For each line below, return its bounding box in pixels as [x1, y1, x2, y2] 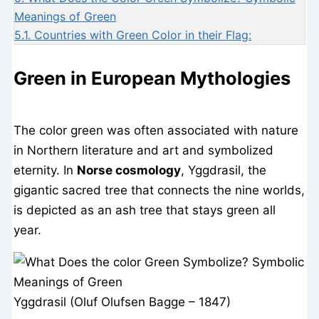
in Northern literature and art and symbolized [14, 142, 274, 157]
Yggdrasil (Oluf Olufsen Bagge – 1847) [14, 294, 231, 309]
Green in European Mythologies [14, 66, 291, 89]
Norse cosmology [77, 162, 182, 177]
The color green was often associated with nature [14, 122, 299, 137]
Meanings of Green [14, 9, 117, 24]
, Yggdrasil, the [181, 162, 267, 177]
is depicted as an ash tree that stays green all [14, 202, 276, 217]
